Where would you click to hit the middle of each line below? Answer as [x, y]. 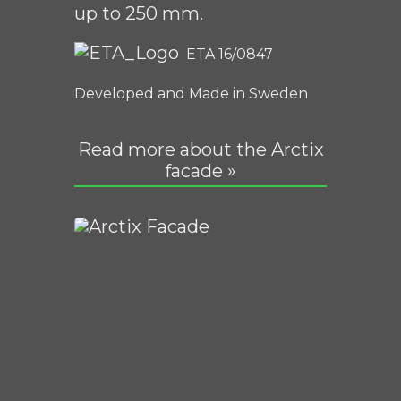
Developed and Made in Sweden [193, 93]
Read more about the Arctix [200, 149]
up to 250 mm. [139, 13]
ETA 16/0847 [226, 54]
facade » [200, 171]
